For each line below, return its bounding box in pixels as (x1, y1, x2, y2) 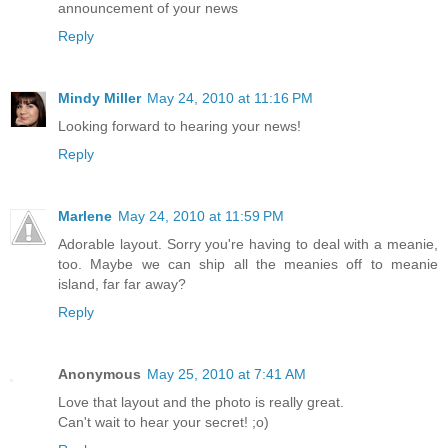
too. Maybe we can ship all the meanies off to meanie (58, 256, 438, 273)
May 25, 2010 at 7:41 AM (147, 366, 306, 383)
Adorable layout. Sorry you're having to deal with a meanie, (58, 236, 438, 253)
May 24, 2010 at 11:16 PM (147, 90, 313, 107)
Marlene (58, 208, 112, 225)
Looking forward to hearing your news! (58, 118, 301, 135)
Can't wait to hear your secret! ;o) (58, 414, 269, 431)
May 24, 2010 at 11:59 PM (118, 208, 284, 225)
